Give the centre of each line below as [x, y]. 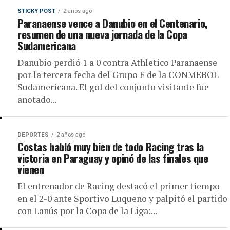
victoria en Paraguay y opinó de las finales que [113, 158]
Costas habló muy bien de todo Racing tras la [111, 147]
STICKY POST [36, 11]
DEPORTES [33, 135]
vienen [31, 169]
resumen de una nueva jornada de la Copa [102, 34]
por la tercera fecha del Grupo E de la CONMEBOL [118, 75]
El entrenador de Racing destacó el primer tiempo [119, 186]
